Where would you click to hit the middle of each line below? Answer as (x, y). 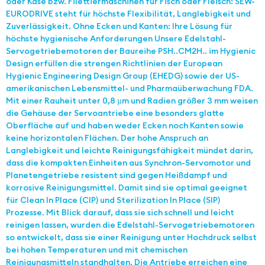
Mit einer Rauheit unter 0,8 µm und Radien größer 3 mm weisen (132, 101)
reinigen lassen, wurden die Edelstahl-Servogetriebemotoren (130, 225)
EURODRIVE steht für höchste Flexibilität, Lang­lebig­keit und (128, 14)
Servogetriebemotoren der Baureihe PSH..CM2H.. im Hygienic (131, 51)
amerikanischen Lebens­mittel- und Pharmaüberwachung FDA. (130, 88)
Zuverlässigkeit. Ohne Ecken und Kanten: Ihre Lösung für (119, 26)
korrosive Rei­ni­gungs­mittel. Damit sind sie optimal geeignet (127, 188)
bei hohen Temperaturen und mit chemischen (97, 250)
